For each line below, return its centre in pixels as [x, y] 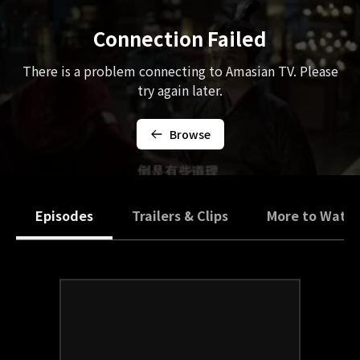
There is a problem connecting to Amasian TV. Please [180, 71]
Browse [190, 134]
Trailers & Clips [180, 215]
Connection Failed [180, 38]
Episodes [64, 215]
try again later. [180, 90]
